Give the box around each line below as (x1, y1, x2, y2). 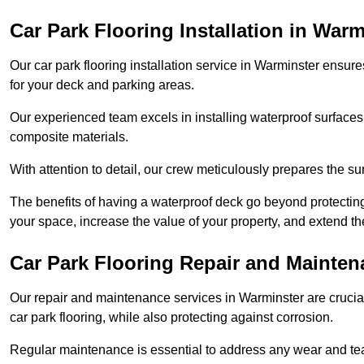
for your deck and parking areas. (10, 78, 194, 93)
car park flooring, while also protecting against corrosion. (10, 310, 333, 325)
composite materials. (10, 130, 132, 145)
